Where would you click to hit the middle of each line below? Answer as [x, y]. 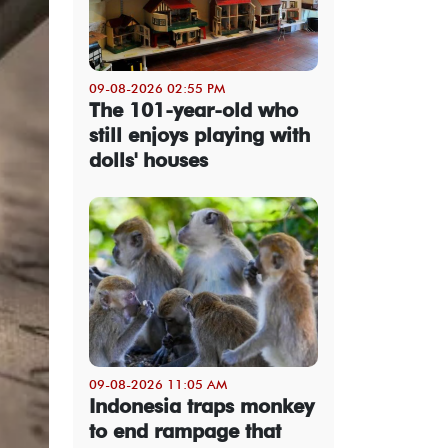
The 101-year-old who [193, 109]
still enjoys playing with [199, 134]
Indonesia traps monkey [201, 405]
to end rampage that [185, 430]
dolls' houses [148, 159]
